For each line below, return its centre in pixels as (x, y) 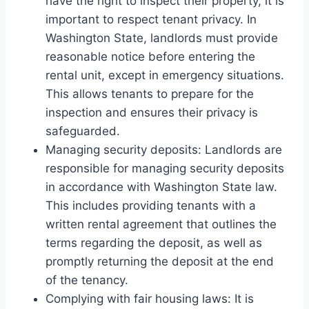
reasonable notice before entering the (150, 56)
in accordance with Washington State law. (161, 187)
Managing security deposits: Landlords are (164, 149)
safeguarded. (83, 131)
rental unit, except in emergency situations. (165, 75)
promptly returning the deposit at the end (160, 261)
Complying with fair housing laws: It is (150, 298)
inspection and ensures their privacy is (152, 112)
